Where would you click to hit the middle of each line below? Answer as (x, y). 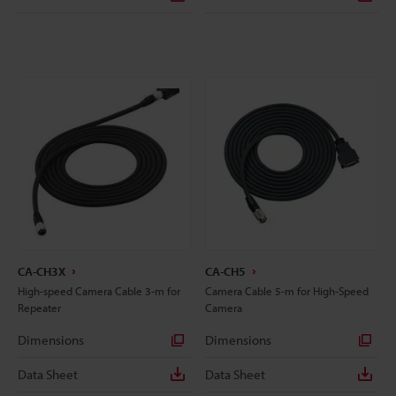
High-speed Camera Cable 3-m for (99, 290)
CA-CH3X (42, 271)
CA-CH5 (225, 271)
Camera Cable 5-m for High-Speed (287, 290)
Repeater (39, 307)
